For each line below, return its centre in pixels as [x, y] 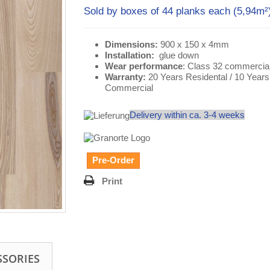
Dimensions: [131, 44]
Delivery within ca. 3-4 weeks [187, 115]
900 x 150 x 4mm [193, 44]
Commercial [129, 88]
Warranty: [125, 77]
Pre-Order [113, 160]
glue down [180, 55]
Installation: [132, 55]
